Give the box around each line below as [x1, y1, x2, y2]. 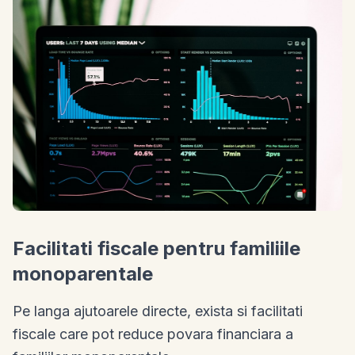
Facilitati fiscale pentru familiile [13, 237, 300, 261]
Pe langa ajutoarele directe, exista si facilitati [13, 303, 303, 320]
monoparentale [13, 262, 153, 286]
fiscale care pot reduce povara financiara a [13, 326, 293, 343]
